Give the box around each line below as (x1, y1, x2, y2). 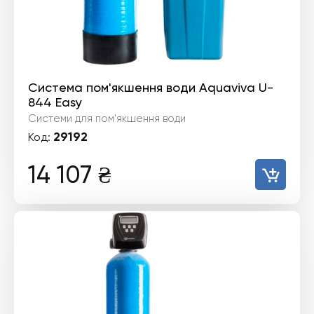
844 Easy (28, 95, 82, 109)
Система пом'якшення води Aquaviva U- (28, 80, 273, 95)
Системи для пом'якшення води (28, 112, 186, 125)
